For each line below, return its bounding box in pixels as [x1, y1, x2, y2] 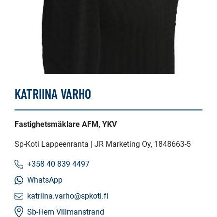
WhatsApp [27, 175, 62, 185]
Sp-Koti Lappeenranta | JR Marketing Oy [15, 139, 151, 149]
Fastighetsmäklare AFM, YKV [15, 120, 117, 129]
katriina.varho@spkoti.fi [27, 191, 108, 201]
